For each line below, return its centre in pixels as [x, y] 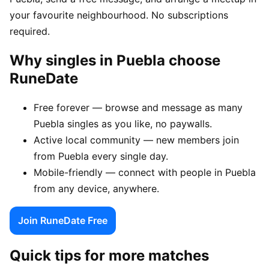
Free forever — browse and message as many [138, 107]
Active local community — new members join [136, 140]
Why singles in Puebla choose [115, 60]
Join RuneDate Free [63, 220]
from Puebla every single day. [101, 156]
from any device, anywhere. [96, 188]
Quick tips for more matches [109, 255]
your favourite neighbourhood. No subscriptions [119, 15]
